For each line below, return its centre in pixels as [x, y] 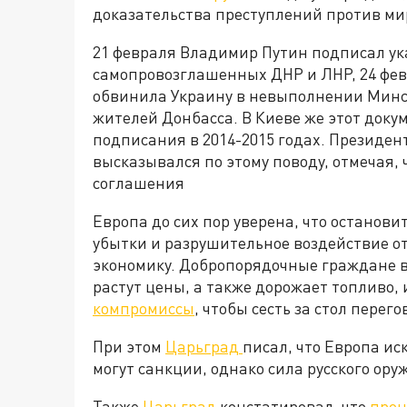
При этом [129, 347]
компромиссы [144, 308]
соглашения [140, 183]
